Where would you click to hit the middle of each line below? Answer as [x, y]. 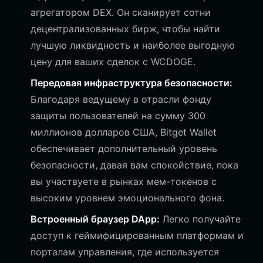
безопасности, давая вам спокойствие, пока [134, 165]
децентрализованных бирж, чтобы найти [125, 29]
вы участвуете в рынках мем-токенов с [124, 181]
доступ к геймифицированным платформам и [137, 235]
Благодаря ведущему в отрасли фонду [121, 99]
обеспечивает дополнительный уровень [124, 149]
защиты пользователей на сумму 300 [118, 116]
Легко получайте [200, 219]
